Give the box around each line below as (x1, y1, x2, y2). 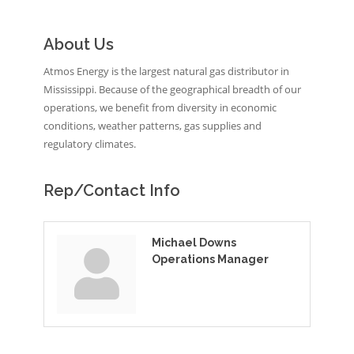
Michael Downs (152, 235, 236, 249)
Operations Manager (152, 252, 269, 265)
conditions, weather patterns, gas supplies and (43, 118, 262, 133)
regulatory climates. (43, 136, 136, 151)
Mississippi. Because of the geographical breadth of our (43, 81, 301, 96)
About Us (43, 34, 114, 54)
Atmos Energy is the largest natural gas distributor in (43, 63, 289, 78)
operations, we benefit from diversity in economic (43, 100, 277, 115)
